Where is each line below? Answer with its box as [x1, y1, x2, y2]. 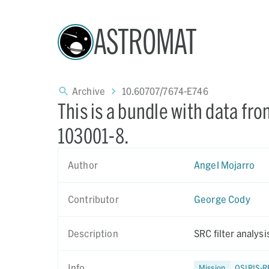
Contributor [68, 193, 119, 205]
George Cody [194, 193, 250, 205]
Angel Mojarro [194, 159, 255, 171]
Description [68, 228, 118, 239]
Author [68, 159, 98, 171]
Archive [72, 85, 106, 97]
